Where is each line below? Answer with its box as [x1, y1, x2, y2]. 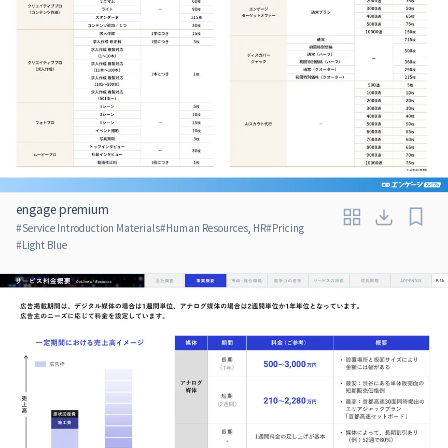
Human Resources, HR [166, 219, 266, 235]
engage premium [16, 199, 109, 217]
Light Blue [22, 236, 67, 252]
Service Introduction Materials [22, 219, 160, 235]
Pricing [272, 219, 304, 235]
